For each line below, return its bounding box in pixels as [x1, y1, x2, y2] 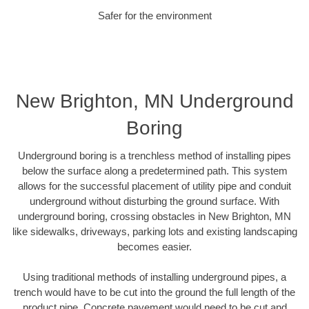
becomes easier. [117, 240, 192, 252]
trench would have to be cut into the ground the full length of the [14, 286, 295, 299]
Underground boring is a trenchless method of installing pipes [18, 149, 291, 161]
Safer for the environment [97, 10, 212, 22]
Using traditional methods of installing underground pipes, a [23, 271, 286, 283]
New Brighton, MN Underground [15, 90, 294, 112]
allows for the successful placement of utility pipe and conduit [18, 179, 291, 192]
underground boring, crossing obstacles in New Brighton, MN [18, 210, 291, 222]
